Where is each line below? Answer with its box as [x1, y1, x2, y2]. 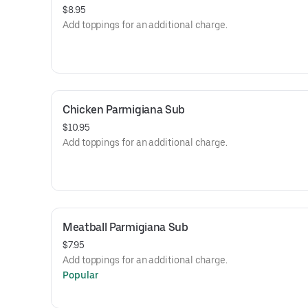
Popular [63, 269, 99, 280]
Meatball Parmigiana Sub [63, 221, 188, 234]
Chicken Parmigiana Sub [63, 103, 185, 116]
